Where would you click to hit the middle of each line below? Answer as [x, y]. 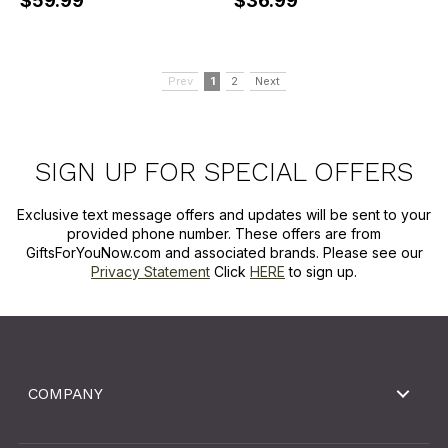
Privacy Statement [150, 272]
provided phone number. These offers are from [224, 234]
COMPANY [65, 394]
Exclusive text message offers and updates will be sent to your [224, 215]
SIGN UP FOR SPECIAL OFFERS [224, 172]
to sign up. [321, 272]
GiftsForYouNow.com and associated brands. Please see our [224, 253]
